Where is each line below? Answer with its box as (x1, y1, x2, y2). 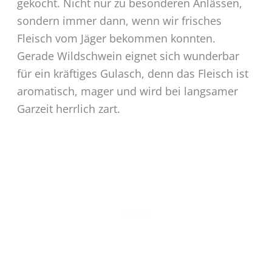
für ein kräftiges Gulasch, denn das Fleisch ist (16, 66, 248, 81)
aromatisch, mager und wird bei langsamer (16, 83, 238, 98)
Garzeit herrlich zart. (16, 101, 120, 116)
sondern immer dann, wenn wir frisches (16, 13, 222, 28)
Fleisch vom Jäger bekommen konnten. (16, 30, 216, 46)
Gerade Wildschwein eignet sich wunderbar (16, 48, 239, 63)
